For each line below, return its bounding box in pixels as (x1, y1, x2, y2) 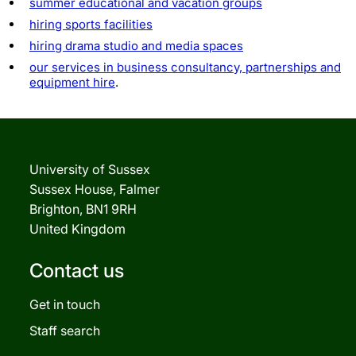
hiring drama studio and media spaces (29, 37, 243, 53)
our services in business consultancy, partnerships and (29, 59, 341, 75)
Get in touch (29, 296, 100, 312)
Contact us (29, 258, 124, 282)
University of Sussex (29, 161, 150, 177)
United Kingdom (29, 220, 126, 237)
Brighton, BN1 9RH (29, 200, 137, 217)
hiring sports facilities (29, 16, 153, 32)
